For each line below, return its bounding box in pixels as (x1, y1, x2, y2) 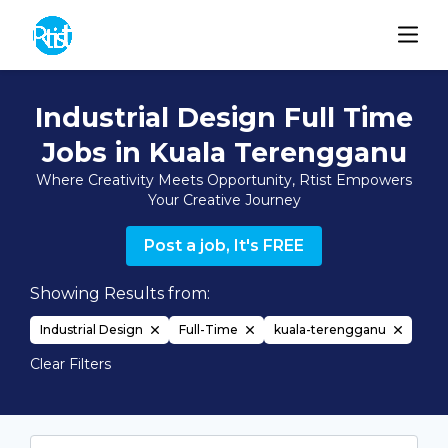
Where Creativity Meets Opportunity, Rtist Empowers (36, 171, 412, 189)
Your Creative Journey (147, 191, 301, 209)
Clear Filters (30, 355, 111, 373)
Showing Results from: (30, 284, 210, 303)
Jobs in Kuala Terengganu (41, 136, 407, 169)
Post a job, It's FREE (144, 236, 304, 255)
